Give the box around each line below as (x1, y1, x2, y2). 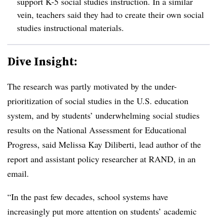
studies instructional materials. (17, 22, 124, 33)
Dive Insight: (7, 53, 77, 69)
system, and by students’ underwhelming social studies (7, 109, 200, 121)
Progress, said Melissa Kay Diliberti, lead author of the (7, 139, 201, 150)
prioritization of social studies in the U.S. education (7, 95, 188, 107)
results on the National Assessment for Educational (7, 124, 186, 136)
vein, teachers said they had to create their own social (17, 9, 204, 20)
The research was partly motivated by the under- (7, 80, 177, 92)
